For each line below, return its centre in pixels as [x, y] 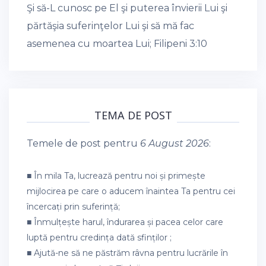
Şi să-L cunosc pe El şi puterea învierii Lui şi [127, 8]
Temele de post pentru [83, 143]
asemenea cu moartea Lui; [90, 44]
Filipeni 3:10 [180, 44]
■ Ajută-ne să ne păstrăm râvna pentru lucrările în [127, 253]
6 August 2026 [175, 143]
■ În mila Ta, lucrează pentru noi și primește [116, 176]
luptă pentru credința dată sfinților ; [99, 237]
